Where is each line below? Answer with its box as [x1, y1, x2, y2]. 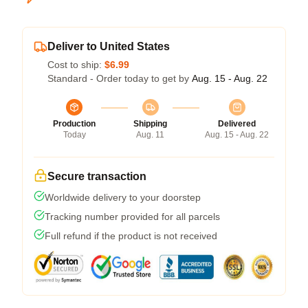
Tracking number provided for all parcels [45, 211, 220, 222]
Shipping [133, 119, 167, 129]
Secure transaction [47, 170, 146, 182]
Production [53, 119, 96, 129]
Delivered [218, 119, 256, 129]
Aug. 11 [136, 130, 164, 140]
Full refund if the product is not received [45, 230, 217, 241]
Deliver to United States [47, 41, 170, 52]
